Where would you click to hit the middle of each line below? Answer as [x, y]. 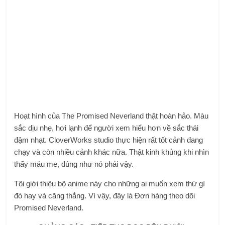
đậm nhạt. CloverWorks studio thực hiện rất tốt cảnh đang [109, 140]
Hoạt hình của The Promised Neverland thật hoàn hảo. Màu [111, 116]
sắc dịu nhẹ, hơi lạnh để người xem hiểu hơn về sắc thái [106, 128]
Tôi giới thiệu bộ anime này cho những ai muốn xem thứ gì [110, 183]
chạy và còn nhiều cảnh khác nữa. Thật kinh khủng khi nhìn [112, 152]
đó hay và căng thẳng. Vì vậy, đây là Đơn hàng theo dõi [105, 195]
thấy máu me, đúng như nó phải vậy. [74, 164]
